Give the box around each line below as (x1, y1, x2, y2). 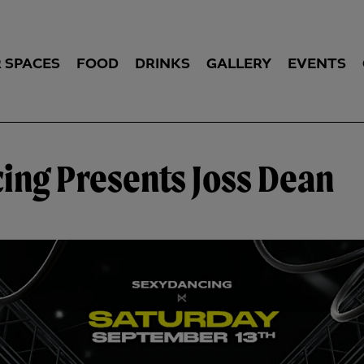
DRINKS (135, 54, 190, 73)
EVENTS (288, 54, 346, 73)
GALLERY (206, 54, 271, 73)
